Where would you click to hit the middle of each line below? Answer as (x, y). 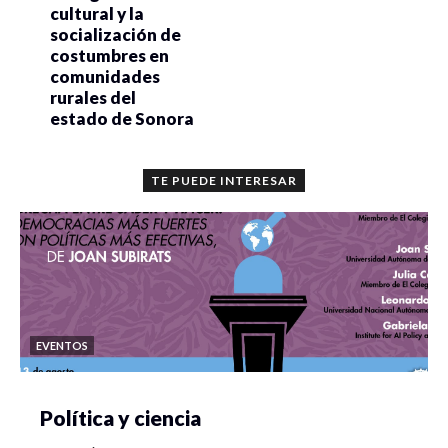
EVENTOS (62, 346)
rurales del (93, 98)
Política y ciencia (120, 418)
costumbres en (109, 56)
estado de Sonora (122, 119)
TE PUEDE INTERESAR (224, 181)
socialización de (115, 35)
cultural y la (97, 14)
